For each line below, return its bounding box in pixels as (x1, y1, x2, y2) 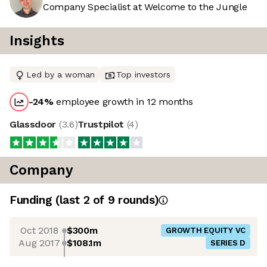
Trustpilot (77, 119, 127, 131)
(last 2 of (55, 193, 108, 207)
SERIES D (210, 238, 246, 248)
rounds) (114, 193, 159, 207)
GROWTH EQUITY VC (166, 226, 246, 235)
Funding (10, 193, 55, 207)
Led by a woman (26, 70, 95, 80)
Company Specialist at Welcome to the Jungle (43, 1, 247, 13)
